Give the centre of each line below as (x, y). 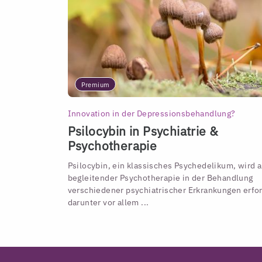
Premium (95, 85)
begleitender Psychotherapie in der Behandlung (160, 178)
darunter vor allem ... (108, 202)
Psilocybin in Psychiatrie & (143, 131)
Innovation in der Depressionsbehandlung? (151, 113)
